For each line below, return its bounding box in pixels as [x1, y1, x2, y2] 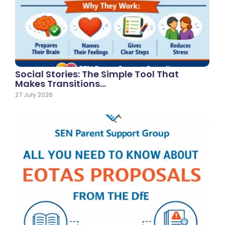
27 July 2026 [15, 90, 53, 99]
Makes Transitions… [15, 77, 106, 90]
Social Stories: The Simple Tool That [15, 67, 179, 80]
